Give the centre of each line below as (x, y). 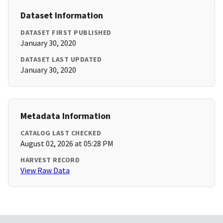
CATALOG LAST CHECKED (61, 133)
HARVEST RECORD (50, 160)
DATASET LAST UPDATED (61, 59)
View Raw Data (45, 170)
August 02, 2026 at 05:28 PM (67, 144)
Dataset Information (62, 15)
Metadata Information (65, 116)
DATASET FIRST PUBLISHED (66, 33)
